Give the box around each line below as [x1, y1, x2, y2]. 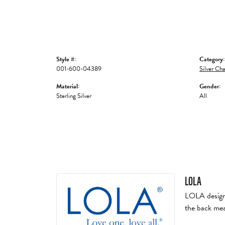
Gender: [199, 81, 220, 92]
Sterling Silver [56, 91, 91, 101]
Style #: [56, 54, 76, 65]
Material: [56, 81, 79, 92]
